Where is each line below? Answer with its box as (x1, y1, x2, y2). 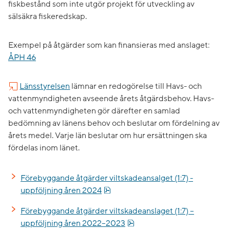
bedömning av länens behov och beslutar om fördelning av (8, 118, 220, 129)
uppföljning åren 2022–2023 (21, 218, 125, 229)
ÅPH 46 (8, 52, 36, 63)
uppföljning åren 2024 (21, 185, 102, 196)
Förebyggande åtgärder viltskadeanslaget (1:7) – (21, 206, 194, 217)
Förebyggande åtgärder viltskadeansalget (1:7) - (21, 173, 193, 184)
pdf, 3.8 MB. (110, 185, 154, 196)
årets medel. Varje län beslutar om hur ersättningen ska (8, 130, 207, 141)
